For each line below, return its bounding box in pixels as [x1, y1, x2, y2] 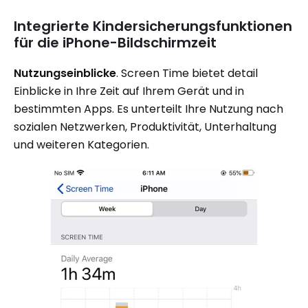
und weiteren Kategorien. [14, 137, 149, 153]
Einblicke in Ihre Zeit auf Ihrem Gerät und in [14, 83, 244, 100]
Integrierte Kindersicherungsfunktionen [14, 16, 292, 36]
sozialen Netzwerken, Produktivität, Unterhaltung [14, 119, 276, 135]
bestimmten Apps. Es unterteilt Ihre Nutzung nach [14, 101, 283, 118]
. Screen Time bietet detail [116, 65, 258, 82]
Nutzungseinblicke [14, 65, 116, 82]
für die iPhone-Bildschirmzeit [14, 33, 217, 53]
